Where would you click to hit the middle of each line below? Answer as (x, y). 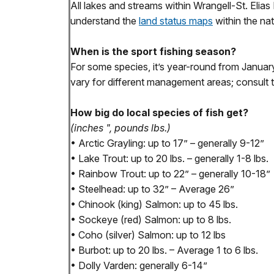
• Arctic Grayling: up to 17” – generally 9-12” (167, 143)
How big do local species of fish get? (159, 113)
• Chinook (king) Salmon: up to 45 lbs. (154, 205)
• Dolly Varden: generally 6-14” (139, 266)
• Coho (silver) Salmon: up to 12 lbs (148, 235)
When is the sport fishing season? (153, 52)
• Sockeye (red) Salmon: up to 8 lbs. (151, 220)
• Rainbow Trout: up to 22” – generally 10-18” (170, 174)
